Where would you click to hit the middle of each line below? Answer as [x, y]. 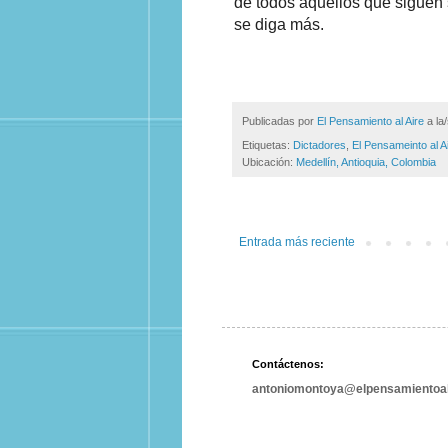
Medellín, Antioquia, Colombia [366, 162]
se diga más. [279, 25]
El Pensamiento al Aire [370, 121]
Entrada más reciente [297, 242]
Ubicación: [269, 162]
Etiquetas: [267, 145]
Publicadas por [279, 121]
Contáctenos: [288, 364]
